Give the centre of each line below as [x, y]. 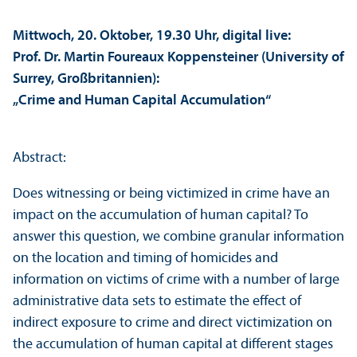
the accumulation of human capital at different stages [173, 345]
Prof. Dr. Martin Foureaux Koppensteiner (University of [178, 58]
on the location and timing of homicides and [145, 259]
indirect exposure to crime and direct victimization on [173, 324]
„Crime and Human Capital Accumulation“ [142, 101]
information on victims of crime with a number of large [176, 280]
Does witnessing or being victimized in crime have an [171, 194]
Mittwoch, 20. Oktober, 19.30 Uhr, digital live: [152, 37]
